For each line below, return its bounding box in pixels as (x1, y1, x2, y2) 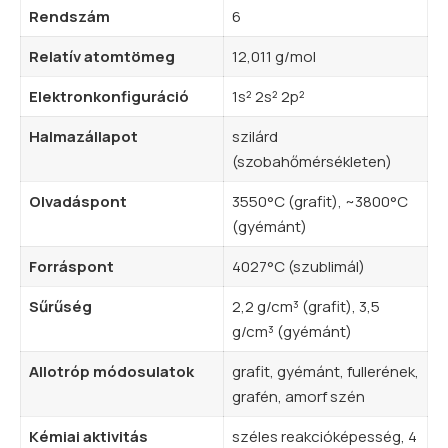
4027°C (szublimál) (231, 255, 365, 277)
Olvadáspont (28, 190, 127, 212)
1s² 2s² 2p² (231, 85, 305, 107)
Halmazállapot (28, 125, 138, 147)
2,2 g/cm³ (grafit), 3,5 (231, 295, 380, 317)
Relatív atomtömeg (28, 45, 175, 67)
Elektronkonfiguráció (28, 85, 189, 107)
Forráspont (28, 255, 114, 277)
